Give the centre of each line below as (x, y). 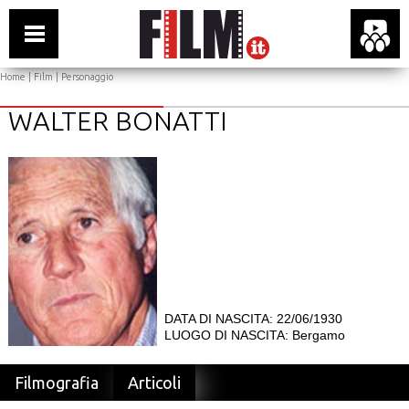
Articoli (154, 383)
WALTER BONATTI (117, 121)
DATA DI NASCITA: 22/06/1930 (253, 319)
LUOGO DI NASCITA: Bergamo (255, 335)
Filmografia (57, 383)
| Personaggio (83, 77)
